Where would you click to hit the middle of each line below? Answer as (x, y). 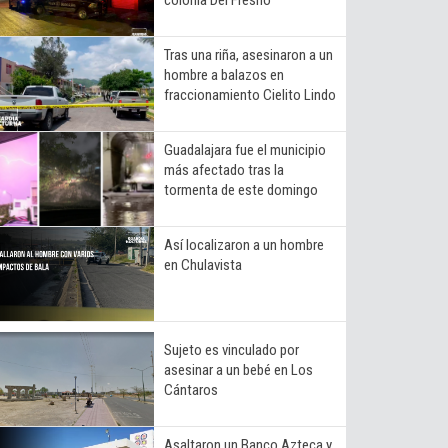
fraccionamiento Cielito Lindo (250, 94)
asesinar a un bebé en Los (238, 369)
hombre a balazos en (224, 74)
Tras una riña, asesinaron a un (248, 54)
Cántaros (191, 389)
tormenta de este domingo (241, 189)
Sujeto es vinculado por (231, 349)
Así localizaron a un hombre (244, 244)
